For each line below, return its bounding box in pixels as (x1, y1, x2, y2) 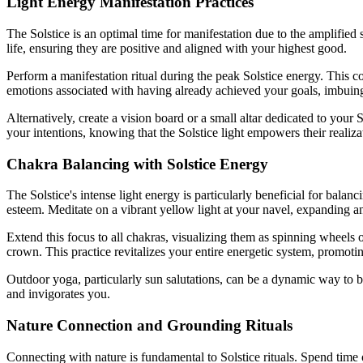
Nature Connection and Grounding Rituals (6, 317, 293, 335)
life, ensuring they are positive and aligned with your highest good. (6, 41, 347, 55)
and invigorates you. (6, 287, 110, 301)
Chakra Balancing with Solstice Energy (6, 155, 268, 173)
